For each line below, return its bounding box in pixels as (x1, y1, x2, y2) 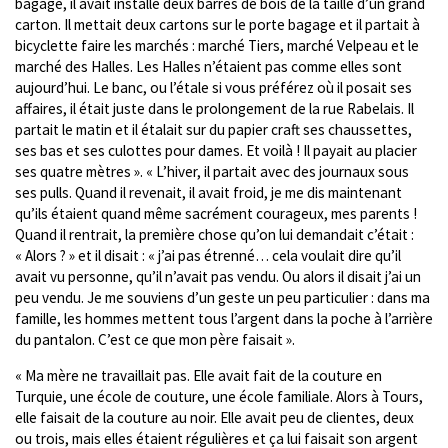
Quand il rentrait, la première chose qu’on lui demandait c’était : (15, 224, 414, 244)
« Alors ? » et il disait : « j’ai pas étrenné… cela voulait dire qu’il (15, 245, 401, 265)
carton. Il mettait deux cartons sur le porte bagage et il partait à (15, 14, 420, 34)
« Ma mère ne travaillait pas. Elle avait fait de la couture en (15, 366, 382, 386)
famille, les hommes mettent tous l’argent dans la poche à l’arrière (15, 308, 433, 328)
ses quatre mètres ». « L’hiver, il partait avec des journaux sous (15, 161, 409, 181)
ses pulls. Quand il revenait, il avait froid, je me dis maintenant (15, 182, 402, 202)
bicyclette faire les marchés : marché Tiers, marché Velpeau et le (15, 35, 419, 55)
